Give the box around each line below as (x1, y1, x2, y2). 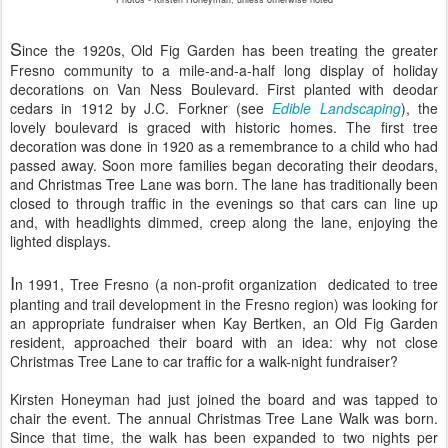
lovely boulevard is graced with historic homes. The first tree (10, 117, 438, 137)
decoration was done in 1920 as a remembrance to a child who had (10, 136, 438, 156)
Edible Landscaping (272, 98, 401, 118)
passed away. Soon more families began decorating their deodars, (10, 155, 438, 175)
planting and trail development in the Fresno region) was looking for (10, 294, 438, 314)
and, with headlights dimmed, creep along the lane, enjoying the (10, 212, 438, 232)
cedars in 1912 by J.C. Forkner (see (10, 98, 273, 118)
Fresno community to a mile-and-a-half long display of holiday (10, 60, 438, 80)
